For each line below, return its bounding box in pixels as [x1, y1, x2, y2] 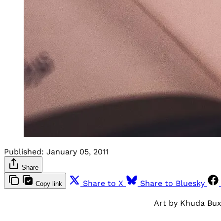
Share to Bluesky [140, 178, 205, 188]
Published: [4, 147, 44, 156]
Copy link [36, 180, 62, 187]
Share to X [83, 178, 123, 188]
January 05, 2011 [46, 147, 109, 156]
